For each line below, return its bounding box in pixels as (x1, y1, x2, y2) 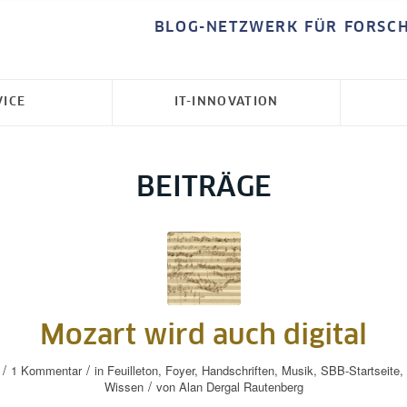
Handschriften (202, 362, 274, 379)
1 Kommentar (11, 362, 82, 379)
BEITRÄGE (135, 174, 272, 202)
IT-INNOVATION (174, 96, 279, 108)
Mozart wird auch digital (40, 323, 367, 350)
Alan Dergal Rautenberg (178, 378, 303, 395)
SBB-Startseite (321, 362, 400, 379)
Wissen (104, 378, 144, 395)
